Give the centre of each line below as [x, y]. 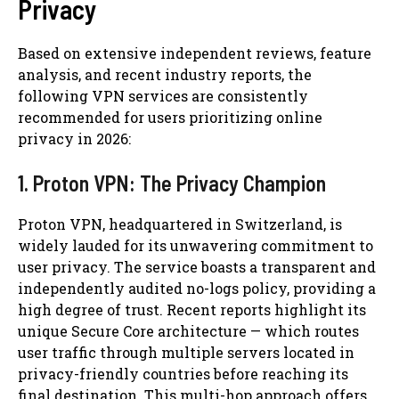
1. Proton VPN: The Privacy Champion [172, 183]
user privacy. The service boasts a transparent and [197, 266]
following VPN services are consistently [163, 95]
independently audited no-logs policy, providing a [197, 288]
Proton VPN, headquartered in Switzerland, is [180, 224]
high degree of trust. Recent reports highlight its [192, 309]
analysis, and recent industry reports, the [165, 74]
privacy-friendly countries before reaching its [183, 373]
